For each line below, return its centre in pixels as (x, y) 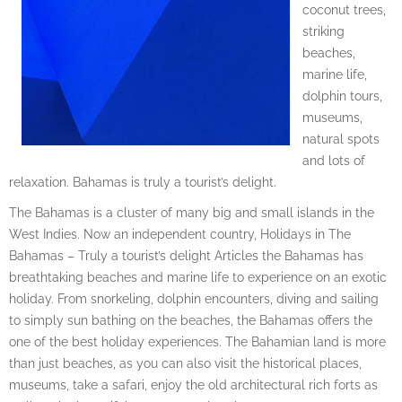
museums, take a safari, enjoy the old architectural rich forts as (193, 385)
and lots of (334, 161)
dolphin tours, (342, 96)
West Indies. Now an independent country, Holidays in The (180, 234)
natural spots (341, 139)
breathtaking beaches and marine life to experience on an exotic (198, 277)
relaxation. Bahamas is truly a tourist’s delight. (143, 182)
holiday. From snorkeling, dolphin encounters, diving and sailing (194, 299)
